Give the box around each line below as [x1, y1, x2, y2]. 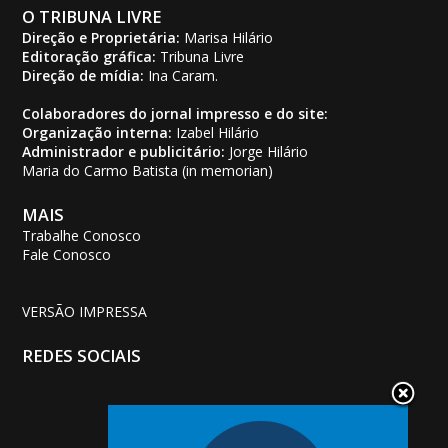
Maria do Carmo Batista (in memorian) [22, 160, 274, 180]
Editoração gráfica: [22, 46, 157, 66]
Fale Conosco [22, 244, 112, 264]
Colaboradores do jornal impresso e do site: [22, 103, 329, 123]
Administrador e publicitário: [22, 141, 226, 161]
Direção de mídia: [22, 65, 145, 85]
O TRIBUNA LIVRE [22, 5, 162, 28]
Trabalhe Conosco [22, 225, 142, 245]
